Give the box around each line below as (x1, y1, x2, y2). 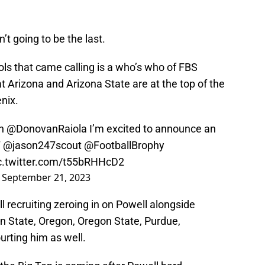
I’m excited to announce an (87, 122, 216, 135)
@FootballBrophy (84, 139, 164, 152)
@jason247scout (3, 139, 82, 152)
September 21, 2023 (2, 171, 91, 185)
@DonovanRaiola (7, 122, 87, 135)
